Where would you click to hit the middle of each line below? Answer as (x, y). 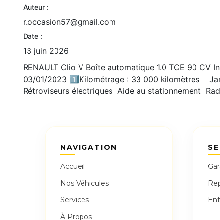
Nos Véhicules (84, 183)
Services (75, 200)
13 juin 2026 (46, 51)
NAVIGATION (89, 148)
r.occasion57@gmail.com (69, 22)
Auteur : (36, 7)
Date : (33, 36)
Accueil (73, 167)
